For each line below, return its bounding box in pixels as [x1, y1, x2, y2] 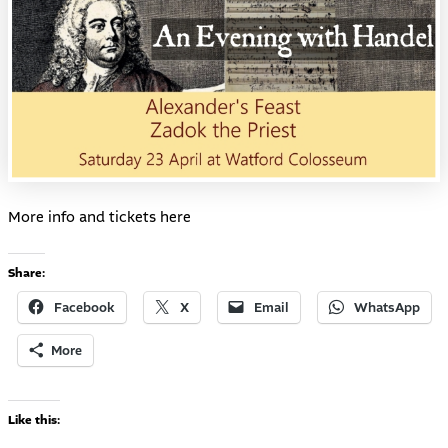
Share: [7, 264, 45, 281]
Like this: [7, 411, 60, 428]
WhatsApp [353, 298, 420, 317]
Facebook [53, 298, 115, 317]
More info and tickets [7, 207, 160, 227]
